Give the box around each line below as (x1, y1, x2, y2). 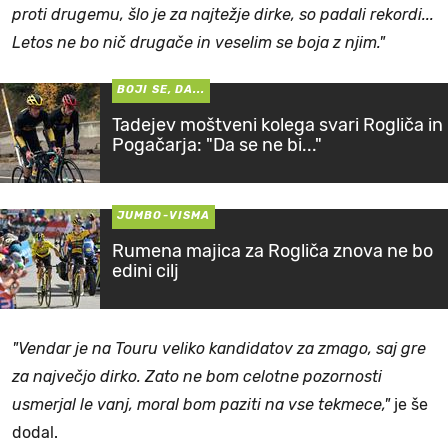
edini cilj (112, 260, 179, 283)
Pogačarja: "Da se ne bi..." (112, 134, 322, 157)
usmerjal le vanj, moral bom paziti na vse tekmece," (12, 395, 390, 415)
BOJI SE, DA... (117, 83, 206, 97)
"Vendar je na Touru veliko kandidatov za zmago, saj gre (12, 339, 426, 359)
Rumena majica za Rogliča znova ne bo (112, 240, 433, 263)
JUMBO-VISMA (117, 209, 211, 223)
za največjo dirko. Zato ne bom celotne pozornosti (12, 367, 382, 387)
